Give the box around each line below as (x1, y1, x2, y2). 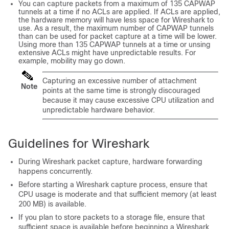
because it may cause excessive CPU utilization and (42, 96, 214, 104)
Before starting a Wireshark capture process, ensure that (18, 180, 208, 189)
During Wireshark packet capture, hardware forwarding (18, 157, 202, 166)
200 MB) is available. (18, 200, 86, 208)
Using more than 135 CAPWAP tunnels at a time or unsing (18, 40, 211, 49)
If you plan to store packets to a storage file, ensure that (18, 213, 205, 221)
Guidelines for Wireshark (8, 136, 149, 150)
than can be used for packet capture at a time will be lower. (18, 32, 217, 40)
